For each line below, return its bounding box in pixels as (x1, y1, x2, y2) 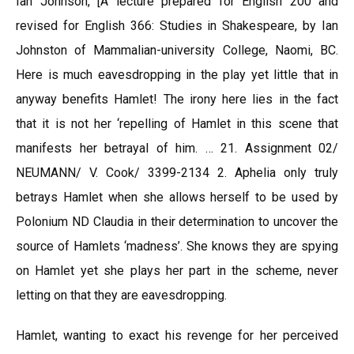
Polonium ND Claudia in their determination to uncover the (16, 214, 338, 229)
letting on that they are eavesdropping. (16, 288, 227, 303)
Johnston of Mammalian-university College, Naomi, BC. (16, 43, 338, 58)
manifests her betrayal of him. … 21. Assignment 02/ (16, 141, 338, 156)
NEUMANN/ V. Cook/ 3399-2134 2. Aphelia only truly (16, 165, 338, 180)
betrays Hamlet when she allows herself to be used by (16, 190, 338, 205)
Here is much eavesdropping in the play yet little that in (16, 67, 338, 82)
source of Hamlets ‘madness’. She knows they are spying (16, 239, 338, 254)
